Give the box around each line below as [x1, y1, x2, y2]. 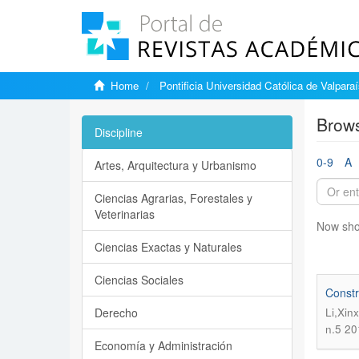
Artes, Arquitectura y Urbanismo [95, 157, 256, 173]
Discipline [95, 124, 143, 140]
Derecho [95, 305, 138, 321]
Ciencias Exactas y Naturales [95, 239, 242, 255]
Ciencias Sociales [95, 272, 184, 288]
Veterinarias [95, 206, 155, 222]
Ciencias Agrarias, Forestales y [95, 190, 252, 206]
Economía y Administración [95, 337, 232, 353]
